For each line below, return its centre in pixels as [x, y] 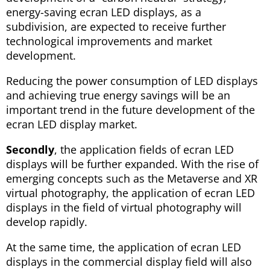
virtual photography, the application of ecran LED [130, 193]
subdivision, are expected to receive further [116, 27]
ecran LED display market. [72, 124]
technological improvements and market [109, 41]
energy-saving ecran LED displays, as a [104, 12]
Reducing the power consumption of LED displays [132, 81]
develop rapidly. [47, 222]
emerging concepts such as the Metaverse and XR [132, 179]
